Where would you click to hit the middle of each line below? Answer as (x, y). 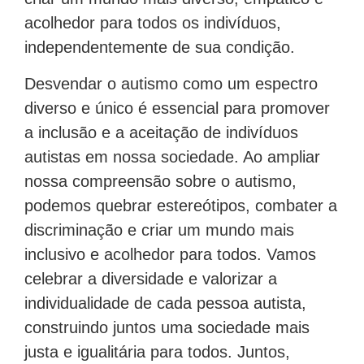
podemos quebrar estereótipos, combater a (181, 205)
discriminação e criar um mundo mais (159, 230)
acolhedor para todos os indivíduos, (153, 23)
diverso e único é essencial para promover (177, 108)
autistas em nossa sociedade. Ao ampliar (172, 156)
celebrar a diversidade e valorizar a (151, 278)
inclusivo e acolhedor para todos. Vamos (170, 254)
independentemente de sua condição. (160, 48)
